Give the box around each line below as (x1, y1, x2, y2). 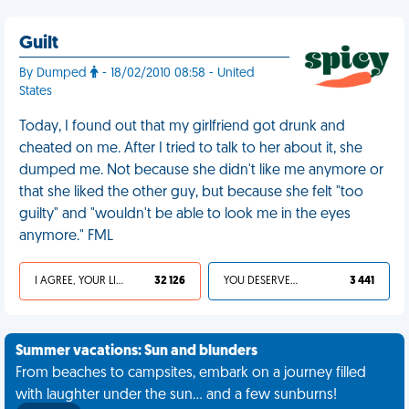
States (19, 85, 52, 99)
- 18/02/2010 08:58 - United (99, 67, 255, 80)
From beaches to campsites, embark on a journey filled (16, 366, 366, 381)
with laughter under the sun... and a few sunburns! (16, 388, 337, 403)
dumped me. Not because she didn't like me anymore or (19, 163, 383, 178)
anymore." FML (19, 229, 113, 244)
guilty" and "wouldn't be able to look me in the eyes (19, 207, 351, 222)
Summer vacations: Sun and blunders (16, 344, 257, 359)
